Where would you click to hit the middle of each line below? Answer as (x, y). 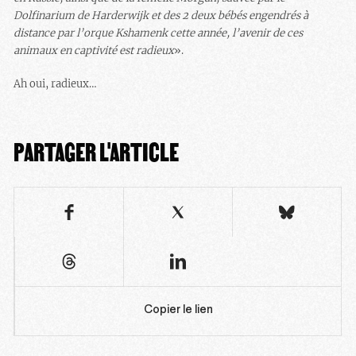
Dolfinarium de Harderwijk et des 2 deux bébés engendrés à (161, 15)
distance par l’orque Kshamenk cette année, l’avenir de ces (159, 33)
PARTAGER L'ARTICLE (97, 151)
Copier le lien (178, 311)
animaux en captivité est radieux (94, 50)
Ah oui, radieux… (56, 83)
